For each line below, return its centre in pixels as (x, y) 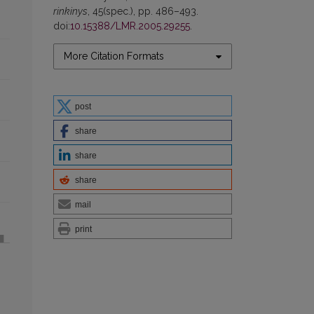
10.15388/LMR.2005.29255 (130, 26)
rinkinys (70, 12)
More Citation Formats (114, 56)
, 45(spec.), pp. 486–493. (143, 12)
